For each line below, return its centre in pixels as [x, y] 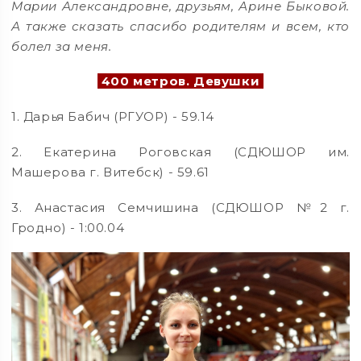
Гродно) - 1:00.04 [68, 227]
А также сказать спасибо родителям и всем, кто [180, 26]
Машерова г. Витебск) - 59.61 [110, 172]
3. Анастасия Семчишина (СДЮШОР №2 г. [180, 207]
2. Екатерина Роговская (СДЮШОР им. [180, 151]
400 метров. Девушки [180, 81]
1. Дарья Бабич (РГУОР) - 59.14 [113, 117]
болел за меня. [62, 46]
